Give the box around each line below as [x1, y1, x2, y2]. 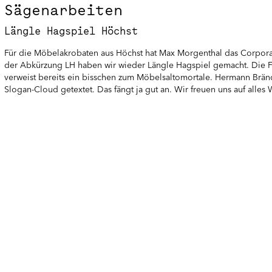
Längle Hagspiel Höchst [4, 24, 138, 37]
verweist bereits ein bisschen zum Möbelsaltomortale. [4, 72, 215, 83]
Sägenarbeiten [4, 1, 123, 19]
